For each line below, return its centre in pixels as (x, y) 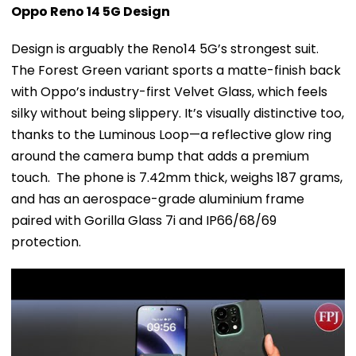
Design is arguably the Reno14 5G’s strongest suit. (165, 48)
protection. (46, 242)
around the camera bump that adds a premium (160, 156)
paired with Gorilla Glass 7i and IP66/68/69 (144, 220)
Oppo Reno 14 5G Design (91, 11)
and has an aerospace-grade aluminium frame (158, 199)
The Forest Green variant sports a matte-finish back (176, 70)
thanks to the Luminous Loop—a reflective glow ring (171, 134)
